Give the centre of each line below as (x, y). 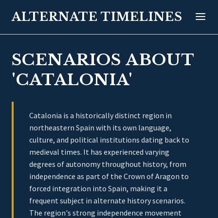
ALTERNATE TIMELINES (97, 17)
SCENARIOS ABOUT (103, 60)
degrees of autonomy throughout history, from (108, 164)
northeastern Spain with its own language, (100, 127)
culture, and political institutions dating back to (109, 140)
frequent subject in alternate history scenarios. (107, 200)
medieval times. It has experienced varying (99, 152)
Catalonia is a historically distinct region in (100, 115)
